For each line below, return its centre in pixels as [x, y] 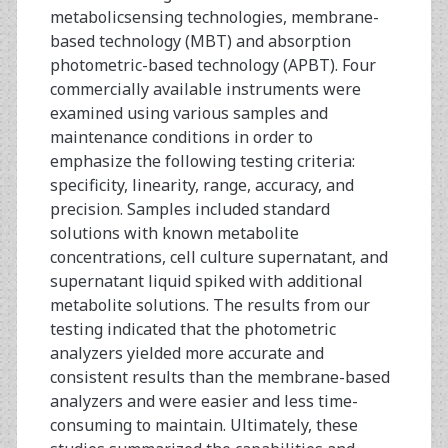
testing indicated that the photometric [192, 329]
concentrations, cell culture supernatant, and [218, 257]
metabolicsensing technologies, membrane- [214, 17]
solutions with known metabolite [174, 233]
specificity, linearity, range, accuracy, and [201, 185]
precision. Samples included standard [189, 209]
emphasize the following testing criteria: [202, 161]
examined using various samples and [188, 113]
